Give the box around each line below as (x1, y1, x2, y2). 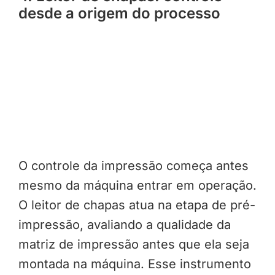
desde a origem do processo (18, 4, 220, 22)
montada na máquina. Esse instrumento (18, 257, 251, 272)
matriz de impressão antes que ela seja (18, 237, 249, 252)
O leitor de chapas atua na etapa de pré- (18, 198, 255, 213)
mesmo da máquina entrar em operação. (18, 178, 257, 193)
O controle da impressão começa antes (18, 158, 249, 174)
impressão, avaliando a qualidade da (18, 217, 231, 233)
